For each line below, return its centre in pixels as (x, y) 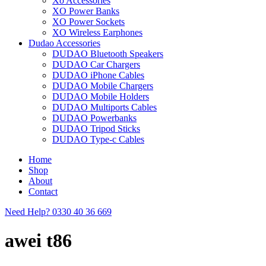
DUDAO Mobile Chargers (103, 86)
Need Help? (27, 212)
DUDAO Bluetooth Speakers (108, 54)
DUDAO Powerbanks (94, 118)
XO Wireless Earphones (97, 32)
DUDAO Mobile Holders (101, 96)
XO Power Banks (86, 11)
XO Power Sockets (88, 22)
